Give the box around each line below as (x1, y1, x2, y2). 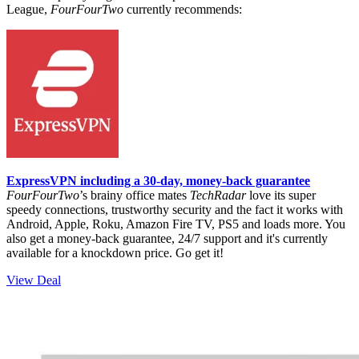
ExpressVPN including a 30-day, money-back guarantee (6, 173, 310, 188)
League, (6, 2, 50, 16)
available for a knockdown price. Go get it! (6, 245, 224, 260)
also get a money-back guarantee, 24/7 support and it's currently (6, 231, 328, 245)
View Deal (6, 272, 61, 287)
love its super (246, 188, 316, 202)
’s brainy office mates (79, 188, 190, 202)
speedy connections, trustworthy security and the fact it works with (6, 202, 343, 216)
